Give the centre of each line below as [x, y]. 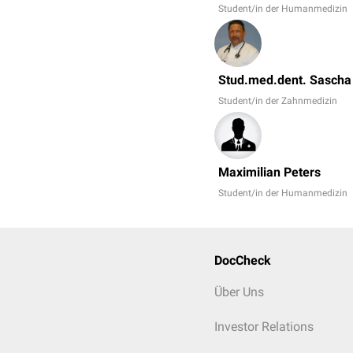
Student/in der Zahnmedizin [278, 101]
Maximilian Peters [269, 172]
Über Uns [239, 292]
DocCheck [243, 260]
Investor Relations [264, 327]
